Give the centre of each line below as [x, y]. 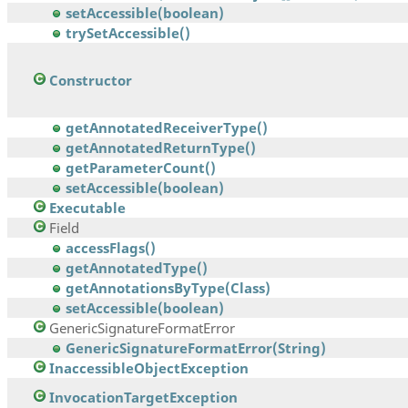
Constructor [91, 81]
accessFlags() [111, 248]
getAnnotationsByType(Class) [168, 288]
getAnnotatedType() [137, 268]
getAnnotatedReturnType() [161, 148]
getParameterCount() [141, 168]
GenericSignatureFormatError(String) [196, 348]
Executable [87, 208]
